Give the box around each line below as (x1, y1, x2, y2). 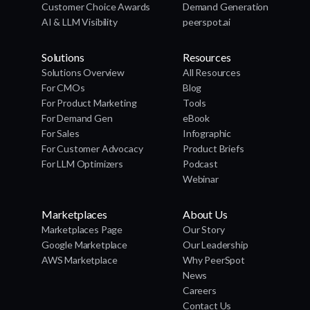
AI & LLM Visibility (42, 16, 118, 28)
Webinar (183, 173, 219, 185)
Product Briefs (183, 143, 244, 155)
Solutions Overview (42, 66, 125, 79)
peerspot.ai (183, 16, 231, 28)
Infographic (183, 127, 232, 140)
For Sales (42, 127, 80, 140)
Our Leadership (183, 239, 248, 251)
